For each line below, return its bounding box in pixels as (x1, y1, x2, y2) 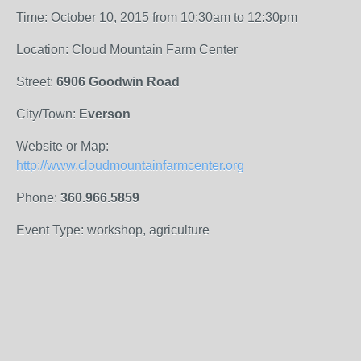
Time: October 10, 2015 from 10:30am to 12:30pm (16, 10, 297, 24)
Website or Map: (16, 139, 109, 153)
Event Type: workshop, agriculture (16, 223, 210, 237)
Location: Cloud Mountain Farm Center (16, 43, 238, 56)
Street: (16, 75, 56, 89)
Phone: (16, 191, 60, 205)
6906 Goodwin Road (56, 75, 180, 89)
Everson (79, 107, 131, 121)
